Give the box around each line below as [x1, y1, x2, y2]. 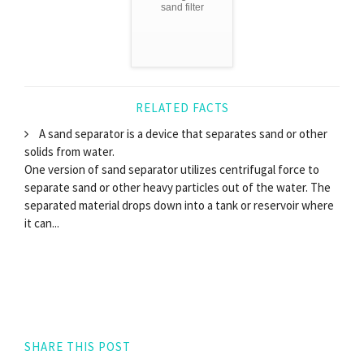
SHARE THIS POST [24, 338, 131, 354]
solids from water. [24, 143, 115, 159]
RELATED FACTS [135, 99, 229, 115]
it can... [24, 214, 59, 231]
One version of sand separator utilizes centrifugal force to [24, 161, 319, 177]
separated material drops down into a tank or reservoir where [24, 197, 334, 213]
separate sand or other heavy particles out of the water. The [24, 179, 331, 195]
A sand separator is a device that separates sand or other [37, 125, 327, 141]
